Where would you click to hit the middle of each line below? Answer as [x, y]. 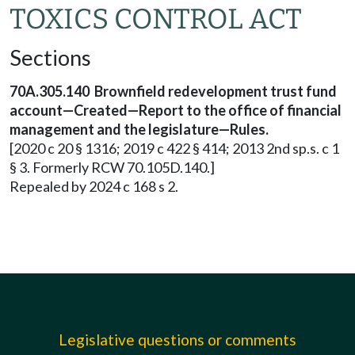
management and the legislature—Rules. [139, 129]
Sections [50, 57]
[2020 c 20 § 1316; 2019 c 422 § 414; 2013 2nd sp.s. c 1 [174, 148]
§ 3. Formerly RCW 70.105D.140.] [112, 167]
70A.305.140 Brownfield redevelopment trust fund [173, 91]
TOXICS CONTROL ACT [156, 19]
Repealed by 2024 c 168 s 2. [94, 186]
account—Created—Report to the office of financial [176, 110]
